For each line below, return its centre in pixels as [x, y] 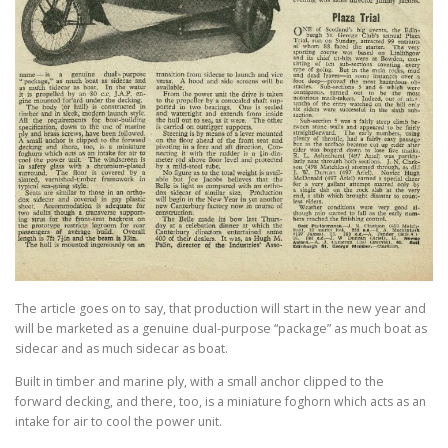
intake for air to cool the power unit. [118, 422]
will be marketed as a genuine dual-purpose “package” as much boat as [221, 329]
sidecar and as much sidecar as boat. [121, 349]
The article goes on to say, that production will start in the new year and [220, 309]
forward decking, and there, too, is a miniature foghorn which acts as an [220, 402]
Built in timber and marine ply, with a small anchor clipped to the [199, 382]
